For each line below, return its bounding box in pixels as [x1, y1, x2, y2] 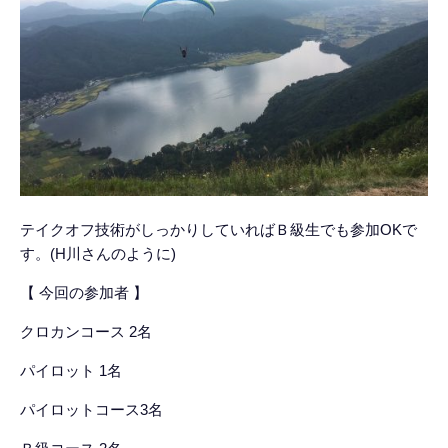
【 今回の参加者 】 [20, 284, 148, 301]
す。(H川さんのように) [20, 245, 176, 262]
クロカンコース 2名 [20, 323, 152, 340]
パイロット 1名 [20, 362, 122, 379]
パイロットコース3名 [20, 401, 163, 418]
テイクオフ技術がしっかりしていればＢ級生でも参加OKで [20, 221, 417, 238]
